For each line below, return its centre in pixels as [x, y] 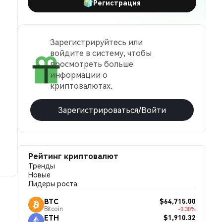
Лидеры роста [53, 183]
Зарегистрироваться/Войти [112, 110]
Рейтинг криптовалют [73, 156]
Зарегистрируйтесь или [96, 42]
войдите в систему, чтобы [101, 53]
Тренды [42, 166]
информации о [79, 75]
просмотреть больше [92, 64]
